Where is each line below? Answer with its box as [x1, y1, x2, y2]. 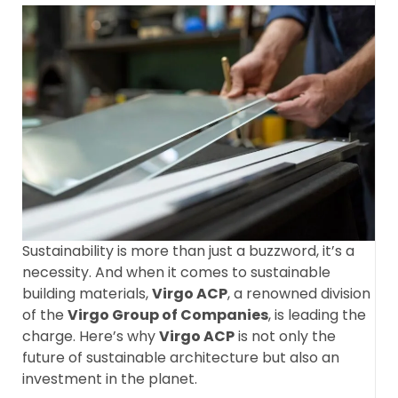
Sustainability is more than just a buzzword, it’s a [22, 241, 354, 262]
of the [22, 305, 68, 326]
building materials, [22, 283, 152, 305]
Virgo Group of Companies [68, 305, 268, 326]
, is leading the [268, 305, 366, 326]
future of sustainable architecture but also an [22, 347, 339, 369]
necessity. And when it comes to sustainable [22, 262, 330, 283]
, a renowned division [227, 283, 370, 305]
